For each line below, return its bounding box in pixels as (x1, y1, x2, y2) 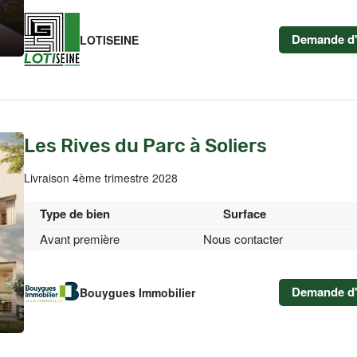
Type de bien (40, 205, 110, 222)
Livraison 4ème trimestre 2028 (24, 170, 178, 186)
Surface (223, 205, 266, 222)
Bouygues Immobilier (80, 284, 195, 300)
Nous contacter (202, 230, 283, 247)
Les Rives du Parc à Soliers (24, 135, 267, 157)
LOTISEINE (80, 32, 139, 48)
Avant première (40, 230, 120, 247)
